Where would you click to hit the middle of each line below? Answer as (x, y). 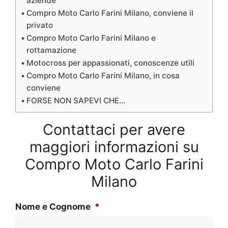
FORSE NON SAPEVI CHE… (76, 100)
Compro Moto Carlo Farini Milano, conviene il (110, 13)
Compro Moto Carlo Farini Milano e (91, 38)
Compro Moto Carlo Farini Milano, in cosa (103, 75)
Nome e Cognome (53, 206)
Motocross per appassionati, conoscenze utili (111, 63)
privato (40, 25)
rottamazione (52, 50)
